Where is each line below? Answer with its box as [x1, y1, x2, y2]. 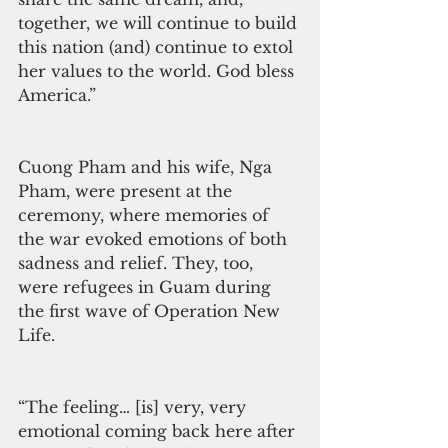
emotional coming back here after [18, 420, 300, 441]
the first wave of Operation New [18, 300, 285, 321]
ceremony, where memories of [18, 204, 274, 225]
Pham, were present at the [18, 180, 237, 201]
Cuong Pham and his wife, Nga [18, 156, 277, 177]
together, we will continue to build [18, 12, 302, 33]
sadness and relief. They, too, [18, 252, 258, 273]
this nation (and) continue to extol [18, 36, 298, 57]
